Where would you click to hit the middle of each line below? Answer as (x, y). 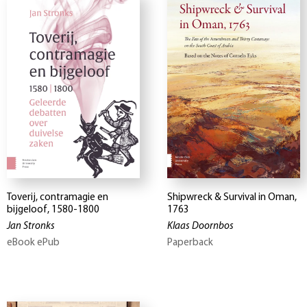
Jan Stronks (31, 227)
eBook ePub (33, 243)
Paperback (190, 243)
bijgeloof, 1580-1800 (53, 210)
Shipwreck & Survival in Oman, (232, 198)
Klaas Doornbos (200, 227)
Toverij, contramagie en (58, 198)
